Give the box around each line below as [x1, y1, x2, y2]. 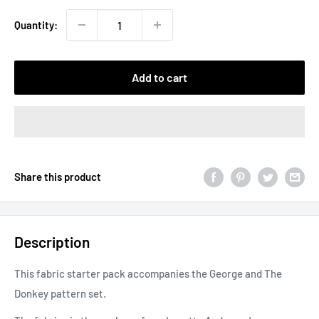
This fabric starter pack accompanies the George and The [14, 266, 282, 280]
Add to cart [132, 70, 187, 85]
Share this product [14, 170, 101, 184]
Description [14, 233, 90, 251]
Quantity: [14, 19, 58, 32]
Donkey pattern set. [14, 286, 108, 300]
